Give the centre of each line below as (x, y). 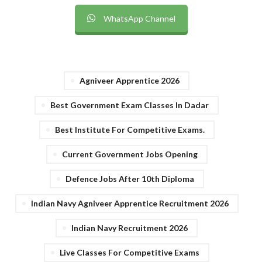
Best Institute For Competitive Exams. (130, 129)
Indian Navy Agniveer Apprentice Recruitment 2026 (130, 203)
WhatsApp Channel (139, 18)
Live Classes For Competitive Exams (130, 252)
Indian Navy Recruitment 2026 (130, 227)
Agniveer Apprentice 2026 (130, 80)
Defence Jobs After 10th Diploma (130, 178)
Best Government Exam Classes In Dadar (130, 105)
